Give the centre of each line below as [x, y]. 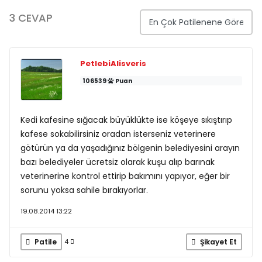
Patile [44, 242]
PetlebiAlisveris [113, 63]
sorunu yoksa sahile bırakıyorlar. [84, 190]
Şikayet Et [217, 242]
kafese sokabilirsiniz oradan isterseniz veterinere [118, 134]
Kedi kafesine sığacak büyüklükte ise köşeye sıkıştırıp [126, 120]
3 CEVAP [31, 18]
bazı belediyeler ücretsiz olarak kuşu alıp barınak [117, 162]
